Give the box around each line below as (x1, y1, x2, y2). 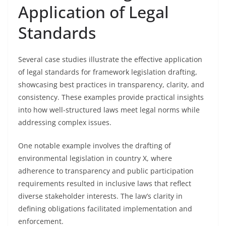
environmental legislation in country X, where (18, 153, 172, 163)
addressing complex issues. (18, 118, 111, 127)
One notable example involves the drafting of (18, 141, 171, 150)
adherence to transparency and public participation (18, 166, 194, 176)
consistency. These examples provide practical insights (18, 92, 204, 102)
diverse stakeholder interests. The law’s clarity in (18, 191, 183, 201)
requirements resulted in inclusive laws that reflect (18, 179, 191, 188)
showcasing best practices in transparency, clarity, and (18, 80, 204, 89)
